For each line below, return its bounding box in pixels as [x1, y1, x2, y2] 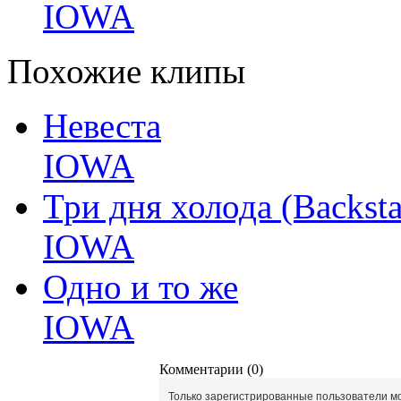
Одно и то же [43, 268, 238, 306]
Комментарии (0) [159, 362, 263, 377]
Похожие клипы [7, 52, 245, 90]
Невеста [43, 107, 161, 145]
